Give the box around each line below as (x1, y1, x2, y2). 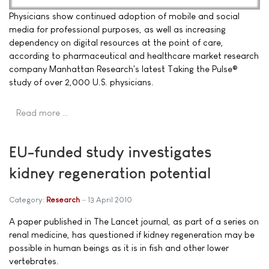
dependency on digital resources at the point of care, (9, 37, 223, 47)
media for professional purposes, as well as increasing (9, 24, 226, 34)
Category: (9, 195, 46, 204)
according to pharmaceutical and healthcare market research (9, 50, 259, 61)
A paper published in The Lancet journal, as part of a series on (9, 216, 259, 226)
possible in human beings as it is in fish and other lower (9, 242, 229, 253)
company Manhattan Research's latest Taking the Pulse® (9, 64, 238, 74)
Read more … (16, 107, 68, 118)
